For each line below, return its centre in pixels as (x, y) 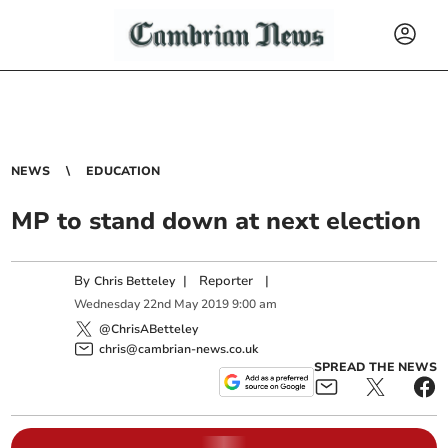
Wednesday (107, 304)
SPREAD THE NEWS (375, 366)
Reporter (226, 281)
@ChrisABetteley (149, 328)
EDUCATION (123, 171)
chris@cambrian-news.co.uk (179, 348)
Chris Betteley (135, 281)
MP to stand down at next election (216, 221)
